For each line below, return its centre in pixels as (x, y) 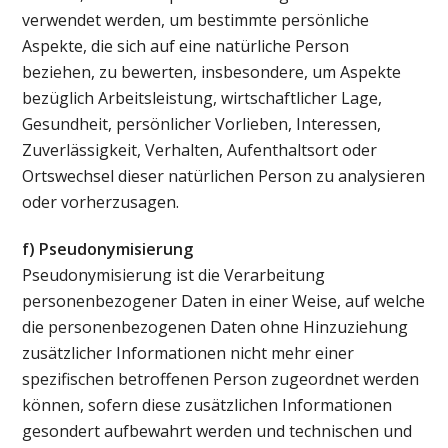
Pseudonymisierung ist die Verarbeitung (174, 274)
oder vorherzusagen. (101, 201)
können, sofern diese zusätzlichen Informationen (207, 404)
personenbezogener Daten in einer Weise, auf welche (224, 300)
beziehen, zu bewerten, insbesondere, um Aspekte (212, 71)
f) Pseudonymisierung (108, 248)
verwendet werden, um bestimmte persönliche (196, 19)
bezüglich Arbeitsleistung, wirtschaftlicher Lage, (202, 97)
